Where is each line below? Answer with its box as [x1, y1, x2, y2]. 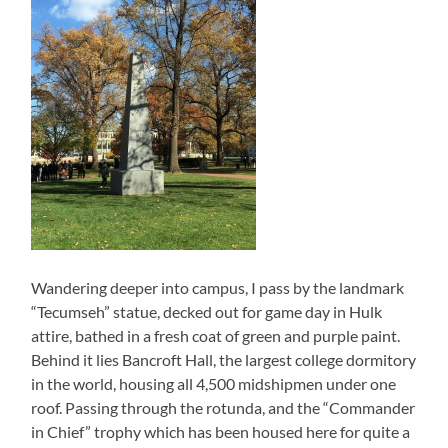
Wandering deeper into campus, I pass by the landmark [31, 278, 405, 298]
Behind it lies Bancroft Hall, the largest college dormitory [31, 350, 417, 370]
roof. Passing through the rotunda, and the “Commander [31, 398, 416, 418]
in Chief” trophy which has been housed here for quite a [31, 422, 411, 442]
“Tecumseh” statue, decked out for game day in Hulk [31, 302, 383, 322]
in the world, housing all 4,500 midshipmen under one [31, 374, 397, 394]
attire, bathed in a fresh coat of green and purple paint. [31, 326, 401, 346]
